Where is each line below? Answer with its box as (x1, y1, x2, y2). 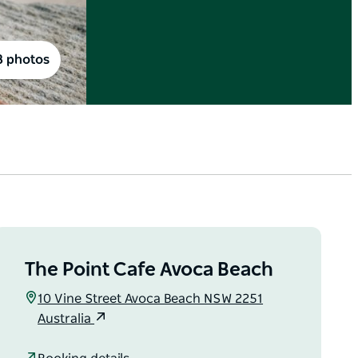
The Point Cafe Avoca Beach (25, 261, 274, 280)
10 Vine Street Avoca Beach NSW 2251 (38, 292, 264, 306)
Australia (38, 312, 95, 326)
